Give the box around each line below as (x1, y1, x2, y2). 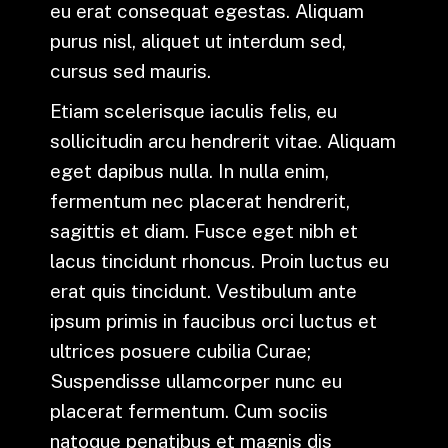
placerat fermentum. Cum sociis (50, 400, 328, 423)
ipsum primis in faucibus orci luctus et (50, 310, 377, 333)
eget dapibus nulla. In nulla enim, (50, 160, 329, 183)
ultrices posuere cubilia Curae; (50, 340, 311, 363)
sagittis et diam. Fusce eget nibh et (50, 220, 358, 243)
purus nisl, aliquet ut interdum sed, (50, 30, 346, 53)
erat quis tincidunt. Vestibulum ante (50, 280, 357, 303)
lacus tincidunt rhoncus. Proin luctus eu (50, 250, 389, 273)
